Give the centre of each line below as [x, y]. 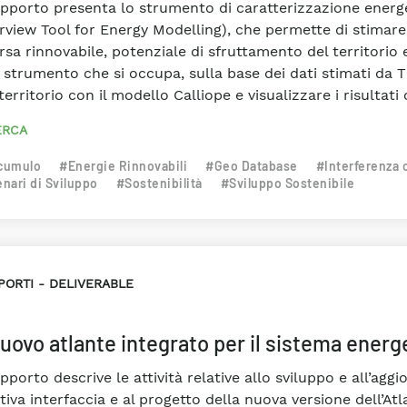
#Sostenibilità [159, 183]
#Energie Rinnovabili [123, 166]
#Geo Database [252, 166]
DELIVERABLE [91, 283]
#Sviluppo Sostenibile [287, 183]
